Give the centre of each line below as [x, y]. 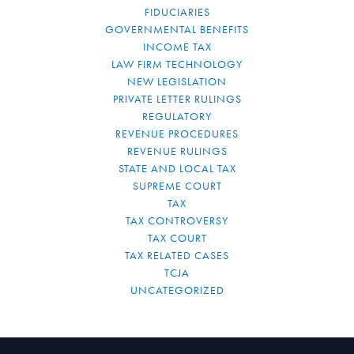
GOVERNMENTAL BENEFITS [177, 29]
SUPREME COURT [177, 186]
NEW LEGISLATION [177, 81]
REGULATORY [177, 116]
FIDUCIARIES [177, 12]
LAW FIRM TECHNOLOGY [177, 64]
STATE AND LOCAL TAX [177, 168]
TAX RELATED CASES [177, 255]
